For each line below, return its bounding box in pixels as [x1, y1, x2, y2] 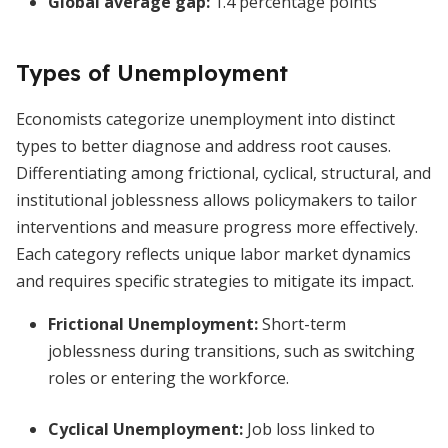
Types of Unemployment [16, 59, 288, 87]
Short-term [258, 313, 346, 335]
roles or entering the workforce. [48, 367, 289, 389]
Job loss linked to [243, 418, 375, 440]
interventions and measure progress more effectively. [16, 216, 418, 238]
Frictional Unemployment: [48, 313, 258, 335]
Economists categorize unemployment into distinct [16, 108, 395, 130]
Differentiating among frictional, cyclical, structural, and [16, 162, 431, 184]
